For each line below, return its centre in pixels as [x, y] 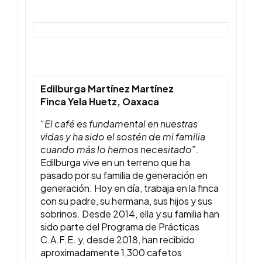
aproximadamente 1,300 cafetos [111, 253]
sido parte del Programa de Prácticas [120, 227]
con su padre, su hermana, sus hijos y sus [126, 201]
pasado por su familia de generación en [124, 175]
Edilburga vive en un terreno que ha [115, 163]
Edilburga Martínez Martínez [107, 89]
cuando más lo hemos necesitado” [118, 150]
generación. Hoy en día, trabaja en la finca [130, 188]
